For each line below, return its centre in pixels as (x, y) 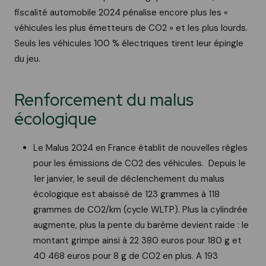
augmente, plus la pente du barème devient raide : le (141, 225)
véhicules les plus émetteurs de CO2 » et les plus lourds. (131, 28)
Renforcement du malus (104, 100)
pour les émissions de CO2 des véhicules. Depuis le (140, 164)
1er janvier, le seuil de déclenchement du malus (129, 179)
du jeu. (27, 59)
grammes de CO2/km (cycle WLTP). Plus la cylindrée (140, 210)
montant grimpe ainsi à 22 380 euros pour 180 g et (137, 241)
